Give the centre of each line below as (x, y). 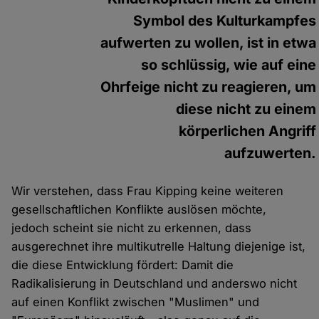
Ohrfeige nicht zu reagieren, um (209, 87)
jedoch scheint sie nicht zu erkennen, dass (132, 228)
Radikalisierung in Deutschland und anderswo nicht (155, 284)
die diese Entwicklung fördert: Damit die (123, 265)
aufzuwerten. (271, 153)
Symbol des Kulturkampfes (225, 21)
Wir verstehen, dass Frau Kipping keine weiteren (148, 191)
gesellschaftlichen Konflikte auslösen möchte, (139, 210)
